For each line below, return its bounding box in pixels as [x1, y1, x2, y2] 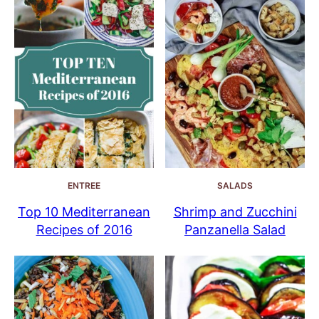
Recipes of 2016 [36, 222, 132, 238]
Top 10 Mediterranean [18, 204, 150, 220]
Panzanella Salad [184, 222, 286, 238]
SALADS [217, 180, 253, 192]
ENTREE [68, 180, 100, 192]
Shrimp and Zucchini [173, 204, 297, 220]
